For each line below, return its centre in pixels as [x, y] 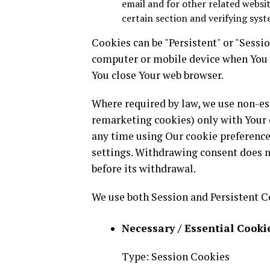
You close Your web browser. [158, 75]
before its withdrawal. [144, 168]
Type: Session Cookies [176, 256]
